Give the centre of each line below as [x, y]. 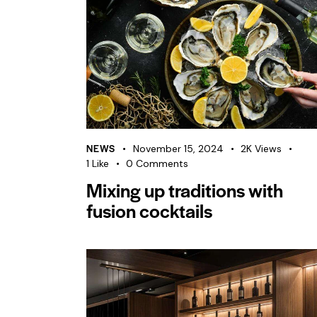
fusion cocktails [149, 211]
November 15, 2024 [179, 149]
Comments [162, 164]
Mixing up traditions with [185, 190]
